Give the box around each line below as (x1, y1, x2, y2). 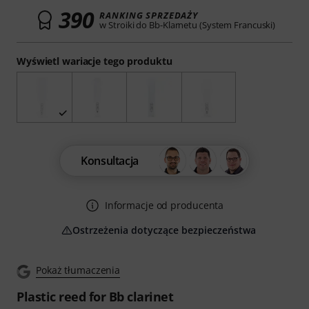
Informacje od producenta (104, 199, 224, 212)
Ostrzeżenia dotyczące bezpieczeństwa (72, 223, 256, 237)
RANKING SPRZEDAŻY (99, 9, 199, 21)
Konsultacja (81, 153, 139, 169)
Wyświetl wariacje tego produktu (17, 54, 172, 68)
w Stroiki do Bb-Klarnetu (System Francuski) (99, 19, 276, 31)
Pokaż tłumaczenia (36, 263, 121, 277)
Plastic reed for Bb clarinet (17, 288, 173, 306)
